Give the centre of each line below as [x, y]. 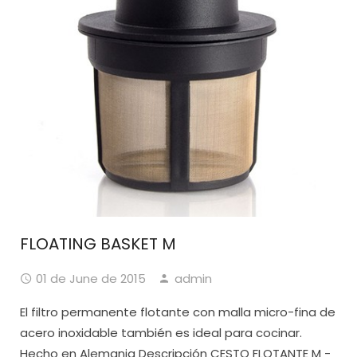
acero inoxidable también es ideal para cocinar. [161, 333]
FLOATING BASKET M [98, 244]
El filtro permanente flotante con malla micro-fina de [178, 312]
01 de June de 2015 [91, 279]
